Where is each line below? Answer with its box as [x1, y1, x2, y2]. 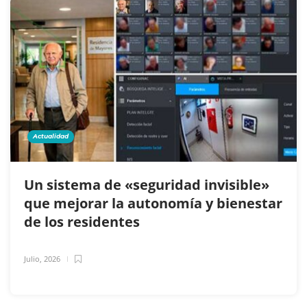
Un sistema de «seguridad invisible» [24, 175, 269, 194]
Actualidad [33, 132, 69, 140]
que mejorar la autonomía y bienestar [24, 193, 282, 212]
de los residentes [24, 212, 143, 231]
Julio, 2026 [24, 253, 60, 264]
